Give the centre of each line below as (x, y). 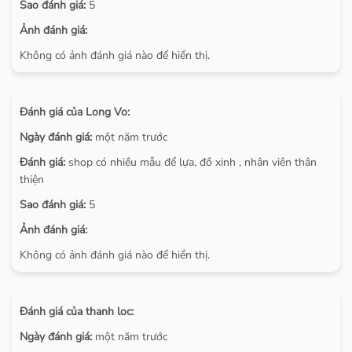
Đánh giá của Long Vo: (75, 112)
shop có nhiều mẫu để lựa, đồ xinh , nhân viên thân (191, 163)
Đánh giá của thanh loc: (77, 312)
